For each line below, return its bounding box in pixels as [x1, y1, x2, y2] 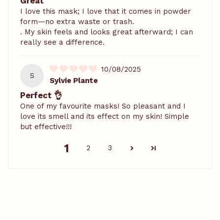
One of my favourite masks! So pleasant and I [20, 101, 186, 110]
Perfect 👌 [20, 90, 62, 100]
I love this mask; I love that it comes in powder [20, 6, 191, 16]
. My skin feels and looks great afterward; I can [20, 27, 193, 36]
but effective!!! [20, 122, 72, 131]
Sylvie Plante [50, 76, 98, 85]
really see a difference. [20, 37, 105, 47]
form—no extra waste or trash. [20, 17, 134, 26]
